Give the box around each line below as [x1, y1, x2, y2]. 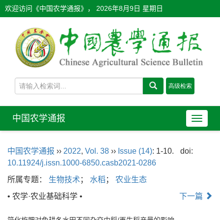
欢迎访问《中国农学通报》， [5, 4, 96, 12]
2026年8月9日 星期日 [96, 4, 163, 12]
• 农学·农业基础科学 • [7, 192, 82, 200]
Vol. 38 [85, 146, 109, 155]
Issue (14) [118, 146, 152, 155]
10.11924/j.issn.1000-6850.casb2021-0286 [7, 158, 156, 167]
